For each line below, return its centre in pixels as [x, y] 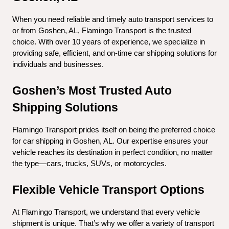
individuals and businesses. [58, 64]
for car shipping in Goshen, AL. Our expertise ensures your [110, 141]
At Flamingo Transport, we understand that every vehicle [106, 212]
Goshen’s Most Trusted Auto [92, 90]
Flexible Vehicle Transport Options [108, 189]
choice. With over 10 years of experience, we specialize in [109, 42]
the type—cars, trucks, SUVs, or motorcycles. [89, 163]
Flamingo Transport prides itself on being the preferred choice [114, 130]
